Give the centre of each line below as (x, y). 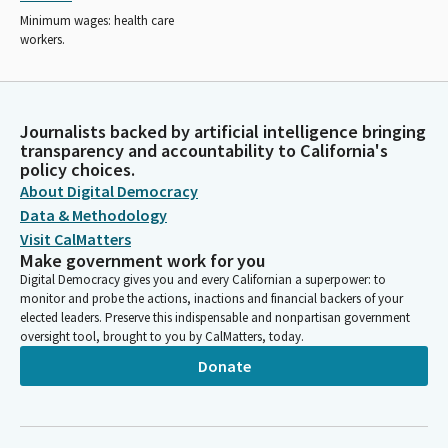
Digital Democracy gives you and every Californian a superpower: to (203, 279)
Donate (224, 365)
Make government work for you (142, 260)
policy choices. (77, 169)
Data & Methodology (93, 215)
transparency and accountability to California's (204, 150)
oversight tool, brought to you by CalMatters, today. (162, 336)
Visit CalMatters (75, 239)
